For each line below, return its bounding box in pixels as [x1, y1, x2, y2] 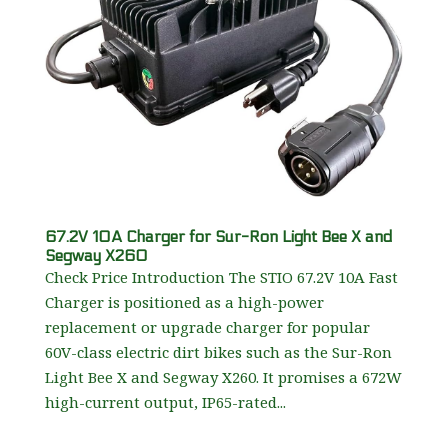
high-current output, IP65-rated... [44, 392, 286, 413]
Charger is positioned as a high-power [44, 292, 324, 313]
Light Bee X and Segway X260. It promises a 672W [44, 367, 402, 388]
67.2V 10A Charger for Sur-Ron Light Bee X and [44, 227, 392, 247]
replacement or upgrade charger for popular [44, 317, 370, 338]
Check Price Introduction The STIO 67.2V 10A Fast [44, 267, 398, 288]
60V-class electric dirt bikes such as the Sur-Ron [44, 342, 392, 363]
